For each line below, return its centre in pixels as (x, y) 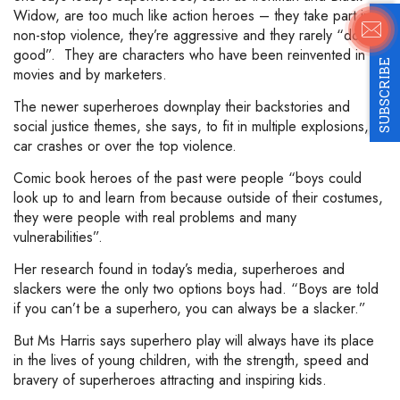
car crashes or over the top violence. (127, 146)
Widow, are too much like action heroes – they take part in (192, 16)
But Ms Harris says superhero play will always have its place (194, 341)
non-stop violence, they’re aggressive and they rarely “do (187, 36)
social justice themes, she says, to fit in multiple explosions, (191, 127)
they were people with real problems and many (155, 218)
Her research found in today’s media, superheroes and (179, 270)
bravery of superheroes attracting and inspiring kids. (170, 380)
